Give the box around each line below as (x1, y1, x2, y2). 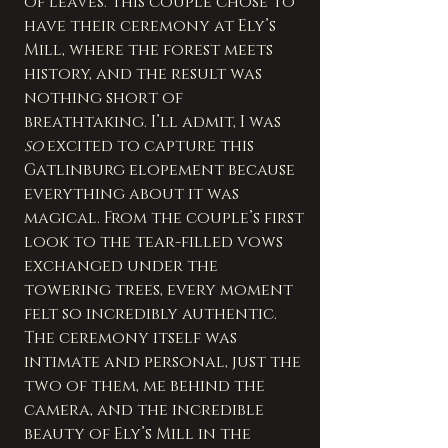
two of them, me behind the (24, 374, 269, 397)
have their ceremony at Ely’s (24, 14, 280, 37)
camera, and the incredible (24, 398, 268, 421)
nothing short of (24, 86, 187, 109)
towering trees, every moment (24, 278, 297, 301)
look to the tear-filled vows (24, 230, 287, 253)
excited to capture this (43, 134, 258, 157)
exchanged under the (24, 254, 222, 277)
